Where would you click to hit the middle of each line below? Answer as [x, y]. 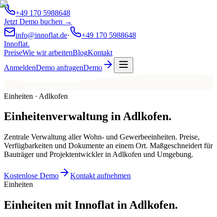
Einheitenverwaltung [56, 116]
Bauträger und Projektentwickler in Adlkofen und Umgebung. [99, 155]
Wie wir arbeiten [47, 53]
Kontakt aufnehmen [101, 176]
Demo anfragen [60, 68]
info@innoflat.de [41, 35]
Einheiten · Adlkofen [36, 96]
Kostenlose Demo [31, 176]
